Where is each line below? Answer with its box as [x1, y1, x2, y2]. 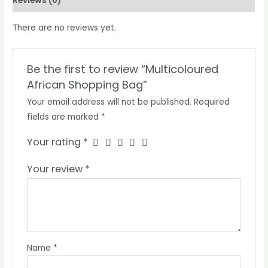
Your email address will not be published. [26, 96, 191, 108]
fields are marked [26, 111, 101, 123]
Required [193, 96, 230, 108]
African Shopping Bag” [26, 77, 147, 93]
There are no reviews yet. [13, 22, 117, 33]
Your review [26, 162, 85, 176]
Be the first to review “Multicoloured [26, 62, 218, 77]
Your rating [26, 135, 83, 150]
